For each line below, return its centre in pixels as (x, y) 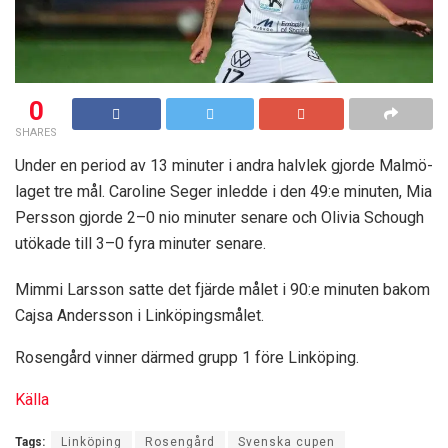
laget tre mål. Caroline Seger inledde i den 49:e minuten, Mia (223, 191)
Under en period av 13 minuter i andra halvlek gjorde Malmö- (224, 165)
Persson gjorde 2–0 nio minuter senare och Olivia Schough (219, 217)
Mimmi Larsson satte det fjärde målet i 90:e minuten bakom (222, 289)
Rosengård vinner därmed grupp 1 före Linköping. (187, 357)
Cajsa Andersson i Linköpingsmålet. (139, 315)
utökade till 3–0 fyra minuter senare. (140, 243)
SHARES (36, 132)
